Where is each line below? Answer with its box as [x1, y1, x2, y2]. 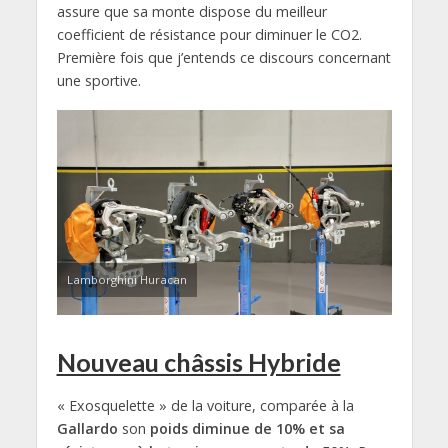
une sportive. [56, 71, 141, 91]
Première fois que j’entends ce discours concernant [56, 48, 391, 68]
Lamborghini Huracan [66, 271, 187, 287]
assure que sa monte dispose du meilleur [56, 2, 327, 22]
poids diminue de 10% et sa [149, 418, 345, 438]
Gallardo [56, 418, 118, 438]
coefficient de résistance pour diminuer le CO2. [56, 25, 362, 45]
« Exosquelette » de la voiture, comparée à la [56, 395, 354, 415]
